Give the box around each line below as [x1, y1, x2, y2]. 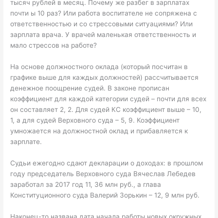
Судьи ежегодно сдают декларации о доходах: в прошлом [10, 159, 203, 167]
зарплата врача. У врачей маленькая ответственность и [10, 31, 197, 39]
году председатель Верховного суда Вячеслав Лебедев [10, 170, 196, 178]
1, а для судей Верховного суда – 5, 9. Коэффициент [10, 116, 180, 125]
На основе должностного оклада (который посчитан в [10, 63, 188, 71]
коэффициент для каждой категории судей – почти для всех [10, 95, 207, 103]
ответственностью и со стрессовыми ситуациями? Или [10, 20, 193, 28]
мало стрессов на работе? [10, 41, 97, 50]
